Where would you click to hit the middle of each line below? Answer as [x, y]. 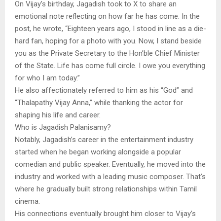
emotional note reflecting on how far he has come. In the [107, 17]
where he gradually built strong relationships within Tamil [106, 189]
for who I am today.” [47, 78]
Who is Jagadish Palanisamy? [63, 128]
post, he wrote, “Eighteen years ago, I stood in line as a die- [110, 29]
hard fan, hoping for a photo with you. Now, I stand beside [108, 41]
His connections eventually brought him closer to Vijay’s [105, 214]
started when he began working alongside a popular [98, 152]
